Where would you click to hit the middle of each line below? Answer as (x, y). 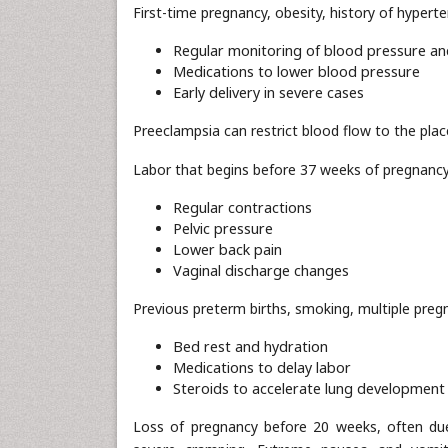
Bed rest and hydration (250, 346)
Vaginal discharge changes (261, 270)
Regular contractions (242, 207)
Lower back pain (227, 249)
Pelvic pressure (223, 228)
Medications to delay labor (262, 367)
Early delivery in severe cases (268, 92)
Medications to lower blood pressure (296, 71)
